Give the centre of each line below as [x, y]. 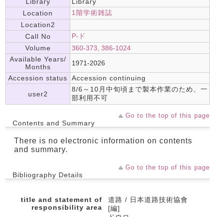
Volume [38, 48]
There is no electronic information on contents [103, 141]
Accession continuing [109, 78]
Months [38, 67]
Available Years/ [38, 59]
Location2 [38, 25]
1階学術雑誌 [92, 13]
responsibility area [67, 207]
